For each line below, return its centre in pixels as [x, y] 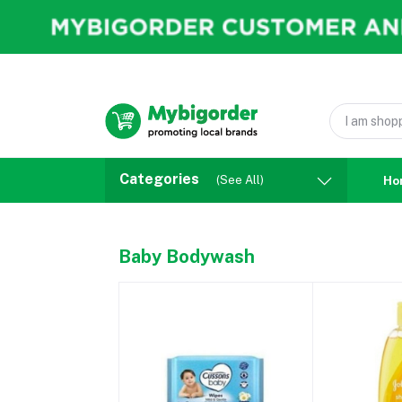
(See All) [240, 180]
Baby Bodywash [187, 257]
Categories [159, 179]
